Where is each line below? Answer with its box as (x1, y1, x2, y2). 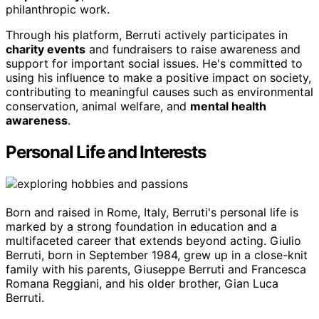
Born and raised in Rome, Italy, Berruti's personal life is (6, 204, 298, 219)
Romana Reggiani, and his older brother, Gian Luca (6, 276, 278, 291)
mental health (190, 99, 266, 114)
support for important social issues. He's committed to (6, 56, 303, 71)
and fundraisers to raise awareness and (85, 42, 300, 57)
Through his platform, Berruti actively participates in (6, 28, 288, 43)
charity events (6, 42, 85, 57)
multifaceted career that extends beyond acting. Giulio (6, 233, 301, 248)
